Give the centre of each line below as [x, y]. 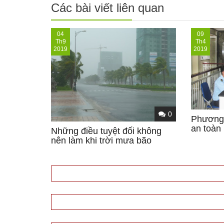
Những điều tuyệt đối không [106, 131]
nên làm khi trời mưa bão [101, 141]
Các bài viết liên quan [107, 8]
